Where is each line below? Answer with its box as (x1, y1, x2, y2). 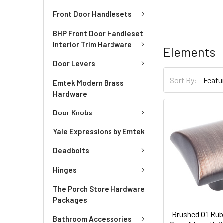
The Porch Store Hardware (53, 184, 145, 193)
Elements (163, 44, 216, 59)
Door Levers (53, 59, 95, 68)
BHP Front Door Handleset (53, 28, 143, 38)
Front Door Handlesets (53, 9, 132, 18)
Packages (53, 195, 87, 204)
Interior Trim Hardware (53, 39, 132, 49)
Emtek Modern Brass (53, 78, 124, 87)
